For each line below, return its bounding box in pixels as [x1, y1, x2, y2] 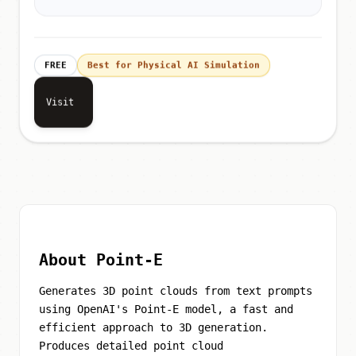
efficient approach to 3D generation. [39, 320, 268, 334]
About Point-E [39, 250, 163, 269]
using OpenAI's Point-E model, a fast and [39, 302, 293, 315]
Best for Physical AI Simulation [87, 60, 260, 72]
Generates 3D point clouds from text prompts [39, 284, 312, 297]
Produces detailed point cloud [39, 339, 223, 352]
